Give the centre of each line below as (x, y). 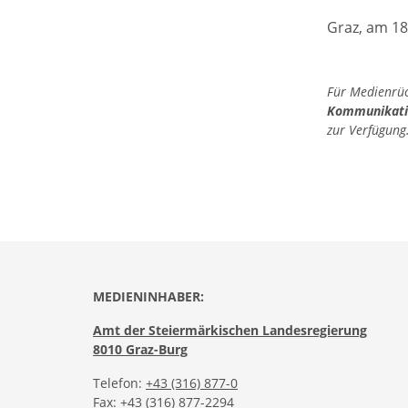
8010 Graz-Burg (140, 349)
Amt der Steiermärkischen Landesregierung (230, 330)
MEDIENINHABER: (148, 296)
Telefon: (119, 383)
